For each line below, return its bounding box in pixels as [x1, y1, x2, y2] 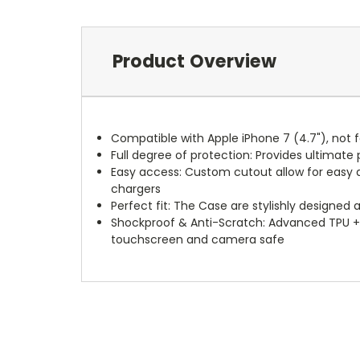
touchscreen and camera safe [111, 231, 285, 247]
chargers [111, 180, 162, 197]
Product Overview [112, 48, 276, 74]
